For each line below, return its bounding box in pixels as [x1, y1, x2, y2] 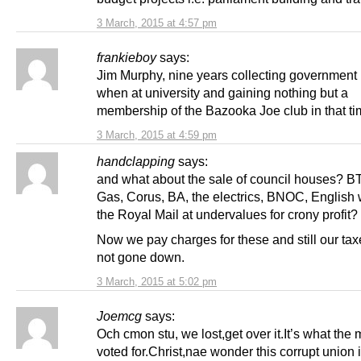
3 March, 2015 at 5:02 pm [97, 275, 217, 288]
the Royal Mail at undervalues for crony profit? [97, 206, 358, 222]
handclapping [97, 153, 175, 168]
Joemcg [97, 308, 142, 323]
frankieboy [97, 49, 156, 64]
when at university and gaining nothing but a [97, 85, 348, 100]
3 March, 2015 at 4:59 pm [97, 128, 217, 141]
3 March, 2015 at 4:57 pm [97, 16, 217, 29]
